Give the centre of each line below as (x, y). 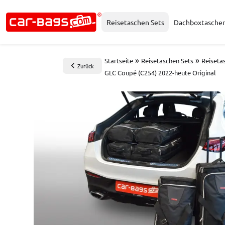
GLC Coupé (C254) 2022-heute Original (160, 73)
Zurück (86, 66)
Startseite (119, 61)
